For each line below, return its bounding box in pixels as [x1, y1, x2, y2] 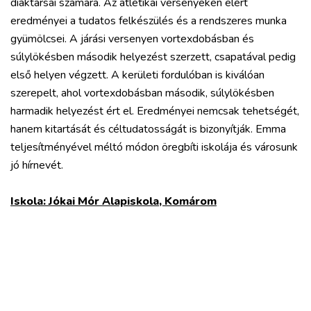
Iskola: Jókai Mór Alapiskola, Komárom [10, 194, 217, 209]
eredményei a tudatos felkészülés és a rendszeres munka [10, 13, 287, 28]
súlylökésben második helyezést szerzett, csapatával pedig [10, 49, 296, 65]
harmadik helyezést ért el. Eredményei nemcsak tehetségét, [10, 103, 299, 119]
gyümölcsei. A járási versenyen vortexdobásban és [10, 31, 254, 47]
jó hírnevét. [10, 158, 63, 173]
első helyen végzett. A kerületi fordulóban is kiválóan [10, 67, 264, 83]
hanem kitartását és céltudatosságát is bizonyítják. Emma [10, 121, 286, 137]
